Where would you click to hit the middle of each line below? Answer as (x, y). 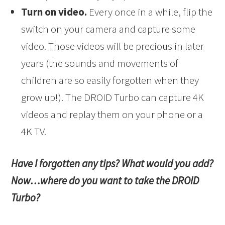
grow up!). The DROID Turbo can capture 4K (113, 97)
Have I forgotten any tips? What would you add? (113, 163)
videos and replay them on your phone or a (112, 114)
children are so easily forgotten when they (110, 80)
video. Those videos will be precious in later (113, 46)
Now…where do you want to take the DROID (105, 180)
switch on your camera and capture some (108, 29)
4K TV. (34, 131)
